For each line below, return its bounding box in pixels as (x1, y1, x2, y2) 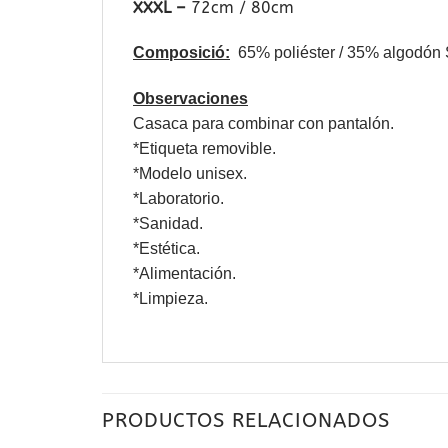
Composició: (133, 44, 230, 62)
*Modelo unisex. (133, 165, 247, 183)
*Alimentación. (133, 265, 236, 283)
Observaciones (133, 90, 248, 108)
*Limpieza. (133, 290, 208, 308)
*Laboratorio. (133, 190, 224, 208)
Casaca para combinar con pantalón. (133, 115, 394, 133)
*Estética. (133, 240, 200, 258)
